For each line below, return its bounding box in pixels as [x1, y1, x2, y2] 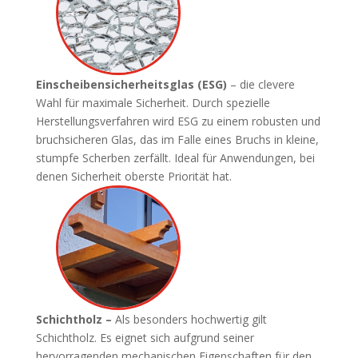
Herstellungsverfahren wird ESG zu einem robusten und [35, 113, 320, 129]
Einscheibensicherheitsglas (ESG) [35, 76, 227, 92]
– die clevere [226, 76, 295, 92]
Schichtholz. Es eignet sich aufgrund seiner [35, 329, 254, 345]
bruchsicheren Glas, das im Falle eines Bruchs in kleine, [35, 131, 319, 147]
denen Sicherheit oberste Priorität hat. [35, 168, 232, 184]
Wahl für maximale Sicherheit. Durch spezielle [35, 94, 270, 110]
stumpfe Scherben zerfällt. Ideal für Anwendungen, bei [35, 149, 315, 165]
